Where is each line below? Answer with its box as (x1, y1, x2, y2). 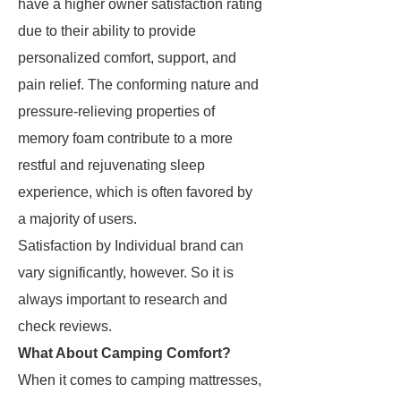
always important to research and (18, 292, 227, 307)
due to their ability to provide (18, 23, 196, 38)
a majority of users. (18, 211, 137, 226)
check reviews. (18, 319, 112, 334)
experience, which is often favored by (18, 184, 252, 200)
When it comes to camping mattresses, (18, 372, 261, 388)
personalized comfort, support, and (18, 50, 236, 65)
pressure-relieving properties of (18, 104, 215, 119)
